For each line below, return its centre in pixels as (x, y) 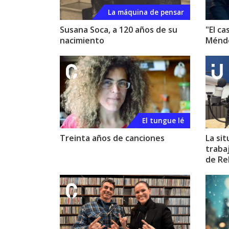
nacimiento (82, 40)
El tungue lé (163, 120)
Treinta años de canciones (112, 138)
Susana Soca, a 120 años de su (119, 29)
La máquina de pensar (146, 12)
